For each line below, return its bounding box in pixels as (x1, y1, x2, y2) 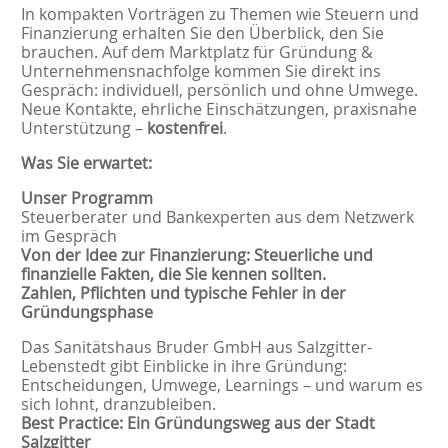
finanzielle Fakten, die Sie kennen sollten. (20, 262, 330, 285)
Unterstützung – (20, 116, 147, 139)
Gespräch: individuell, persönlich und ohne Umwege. (20, 78, 418, 101)
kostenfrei (146, 116, 223, 139)
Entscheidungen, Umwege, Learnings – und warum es (20, 373, 423, 396)
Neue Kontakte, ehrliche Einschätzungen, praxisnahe (20, 97, 417, 120)
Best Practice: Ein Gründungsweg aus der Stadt (20, 411, 375, 434)
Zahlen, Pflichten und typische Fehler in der (20, 281, 346, 304)
